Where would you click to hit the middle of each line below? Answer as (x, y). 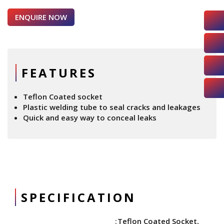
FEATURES (59, 73)
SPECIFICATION (78, 197)
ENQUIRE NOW (41, 17)
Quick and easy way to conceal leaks (90, 117)
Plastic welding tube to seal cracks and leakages (112, 107)
